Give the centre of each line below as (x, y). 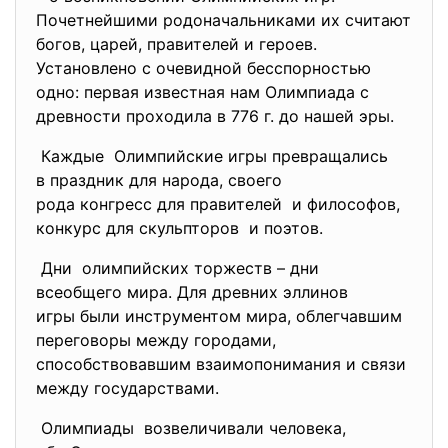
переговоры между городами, (156, 340)
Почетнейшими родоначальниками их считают (223, 20)
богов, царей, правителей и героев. (176, 44)
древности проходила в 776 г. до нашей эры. (215, 116)
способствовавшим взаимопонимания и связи (221, 364)
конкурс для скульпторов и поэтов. (179, 228)
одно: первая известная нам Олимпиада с (202, 92)
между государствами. (127, 388)
